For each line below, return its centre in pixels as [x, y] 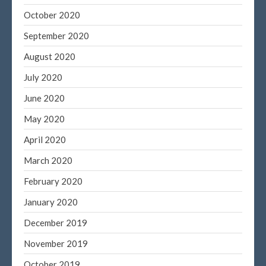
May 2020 [44, 118]
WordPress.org [165, 38]
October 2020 [52, 15]
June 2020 [44, 98]
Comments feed [167, 20]
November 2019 [56, 243]
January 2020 [51, 202]
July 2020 [43, 77]
